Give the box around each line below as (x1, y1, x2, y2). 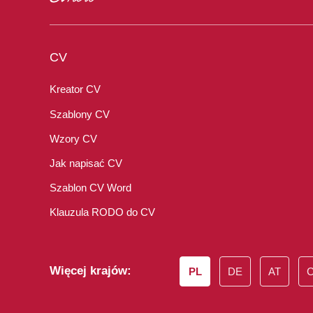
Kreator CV (50, 83, 101, 96)
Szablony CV (50, 108, 110, 120)
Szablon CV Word (50, 182, 131, 194)
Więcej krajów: (50, 263, 131, 277)
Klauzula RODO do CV (50, 206, 155, 219)
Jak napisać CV (50, 156, 122, 169)
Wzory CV (50, 132, 97, 145)
